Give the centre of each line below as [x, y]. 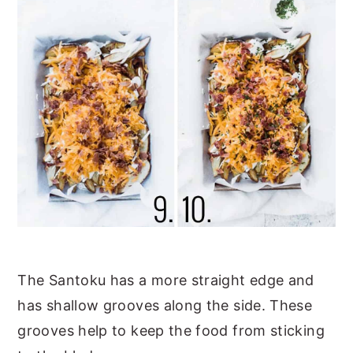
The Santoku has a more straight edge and [166, 280]
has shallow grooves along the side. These [165, 305]
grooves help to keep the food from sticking [171, 330]
